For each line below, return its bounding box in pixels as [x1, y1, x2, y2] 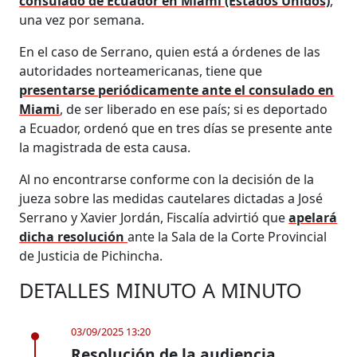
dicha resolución [19, 227, 128, 245]
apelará [288, 208, 338, 226]
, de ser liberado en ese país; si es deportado [60, 100, 328, 118]
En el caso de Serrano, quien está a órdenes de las [19, 42, 321, 61]
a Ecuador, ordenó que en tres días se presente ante [19, 119, 333, 137]
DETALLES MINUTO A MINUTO [19, 276, 303, 304]
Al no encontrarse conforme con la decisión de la [19, 170, 315, 188]
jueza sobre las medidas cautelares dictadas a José [19, 189, 324, 207]
